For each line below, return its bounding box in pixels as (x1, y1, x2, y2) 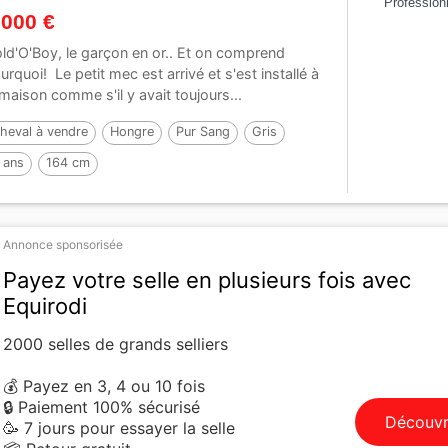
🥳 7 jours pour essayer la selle (3, 418, 236, 439)
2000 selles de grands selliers (3, 334, 229, 355)
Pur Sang (176, 124, 231, 140)
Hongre (110, 124, 155, 140)
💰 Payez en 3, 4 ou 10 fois (3, 376, 206, 397)
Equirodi (3, 293, 88, 320)
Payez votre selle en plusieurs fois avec (3, 267, 412, 294)
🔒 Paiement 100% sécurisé (3, 397, 201, 418)
